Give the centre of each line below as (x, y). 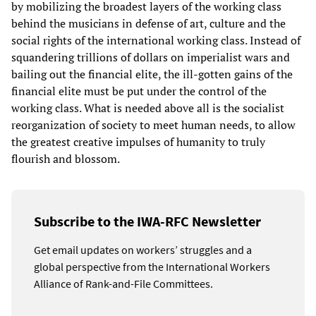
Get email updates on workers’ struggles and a (143, 249)
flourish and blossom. (66, 158)
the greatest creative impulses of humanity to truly (138, 141)
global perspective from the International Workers (152, 266)
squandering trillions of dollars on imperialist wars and (151, 57)
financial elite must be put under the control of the (139, 91)
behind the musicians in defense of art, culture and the (148, 23)
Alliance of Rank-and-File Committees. (123, 283)
